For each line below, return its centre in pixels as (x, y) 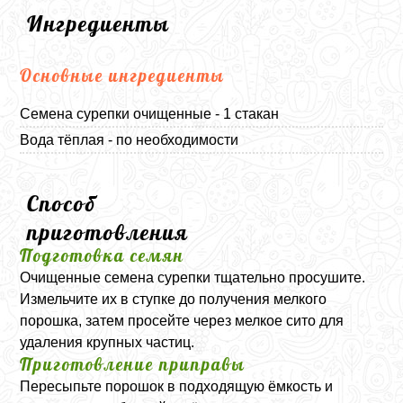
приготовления (108, 232)
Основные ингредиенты (123, 76)
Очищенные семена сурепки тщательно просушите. (193, 278)
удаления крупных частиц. (107, 342)
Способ (62, 203)
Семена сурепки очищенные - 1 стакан (150, 114)
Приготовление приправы (133, 364)
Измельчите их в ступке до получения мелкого (174, 299)
